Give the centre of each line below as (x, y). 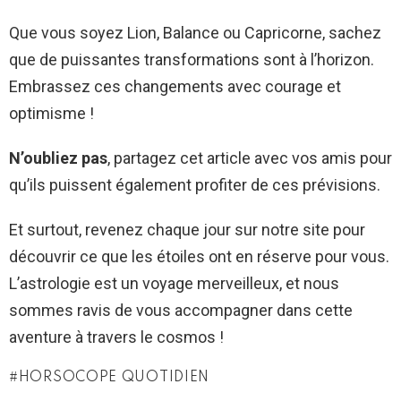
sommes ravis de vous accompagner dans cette (181, 311)
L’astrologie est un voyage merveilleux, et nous (174, 284)
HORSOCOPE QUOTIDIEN (114, 378)
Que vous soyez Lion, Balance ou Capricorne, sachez (195, 33)
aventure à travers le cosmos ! (116, 337)
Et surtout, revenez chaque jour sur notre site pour (187, 230)
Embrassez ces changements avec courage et (175, 87)
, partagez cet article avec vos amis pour (250, 158)
